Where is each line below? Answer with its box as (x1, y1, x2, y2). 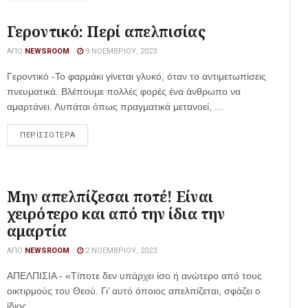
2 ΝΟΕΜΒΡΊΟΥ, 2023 (83, 246, 157, 255)
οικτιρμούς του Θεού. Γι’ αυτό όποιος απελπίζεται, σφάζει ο (7, 285, 261, 296)
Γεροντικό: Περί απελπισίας (7, 22, 206, 41)
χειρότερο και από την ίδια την (7, 204, 225, 223)
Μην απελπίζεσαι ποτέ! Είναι (7, 187, 213, 206)
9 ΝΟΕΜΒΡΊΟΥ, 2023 (83, 47, 157, 56)
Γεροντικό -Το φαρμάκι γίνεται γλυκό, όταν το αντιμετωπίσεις (7, 71, 266, 82)
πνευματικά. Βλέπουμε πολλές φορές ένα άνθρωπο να (7, 86, 241, 97)
